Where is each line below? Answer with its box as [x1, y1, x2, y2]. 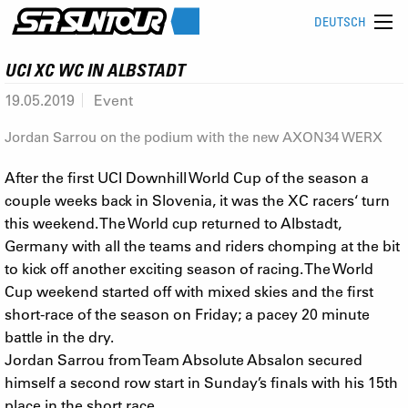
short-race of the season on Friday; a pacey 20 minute [5, 303, 370, 323]
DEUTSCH [314, 14, 366, 30]
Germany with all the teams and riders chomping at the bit [5, 235, 400, 255]
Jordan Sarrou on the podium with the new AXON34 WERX [5, 127, 382, 146]
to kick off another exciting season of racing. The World [5, 258, 373, 278]
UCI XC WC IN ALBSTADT [5, 58, 185, 80]
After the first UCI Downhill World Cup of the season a [5, 167, 369, 187]
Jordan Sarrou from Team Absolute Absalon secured [5, 349, 362, 369]
